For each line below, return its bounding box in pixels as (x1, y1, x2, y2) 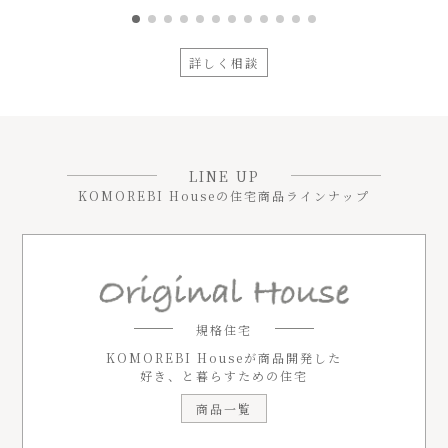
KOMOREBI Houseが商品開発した (106, 349, 342, 367)
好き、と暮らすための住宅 (140, 367, 308, 385)
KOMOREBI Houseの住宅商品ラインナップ (78, 186, 370, 204)
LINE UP (188, 165, 260, 186)
